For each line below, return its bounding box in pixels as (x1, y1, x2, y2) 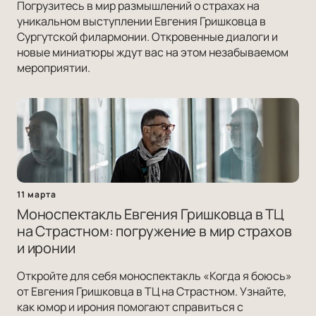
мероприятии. (17, 60, 90, 76)
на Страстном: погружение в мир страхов (17, 221, 292, 241)
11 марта (17, 188, 56, 201)
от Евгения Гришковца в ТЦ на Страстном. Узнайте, (17, 284, 286, 300)
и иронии (17, 238, 75, 258)
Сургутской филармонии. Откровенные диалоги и (17, 29, 278, 45)
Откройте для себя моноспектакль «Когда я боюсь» (17, 268, 292, 284)
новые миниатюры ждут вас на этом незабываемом (17, 44, 288, 61)
